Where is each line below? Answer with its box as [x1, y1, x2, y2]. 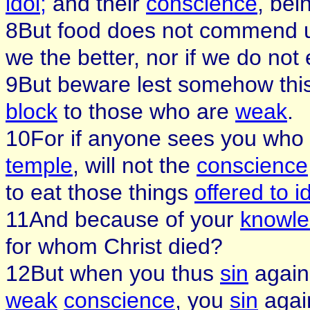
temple [6, 153, 73, 178]
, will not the [73, 153, 197, 178]
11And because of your [6, 207, 240, 232]
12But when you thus [6, 261, 220, 286]
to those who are [57, 99, 235, 124]
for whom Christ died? [6, 234, 223, 259]
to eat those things [6, 180, 194, 205]
